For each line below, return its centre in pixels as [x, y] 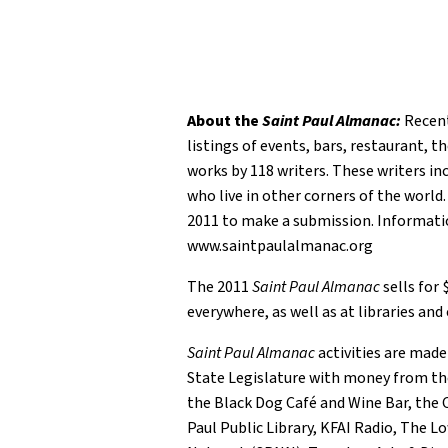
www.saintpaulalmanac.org [280, 246]
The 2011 [219, 287]
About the [224, 121]
